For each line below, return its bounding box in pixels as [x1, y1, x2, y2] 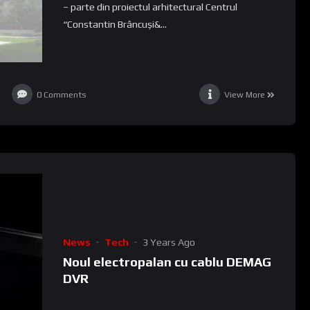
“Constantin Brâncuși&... [62, 19, 167, 30]
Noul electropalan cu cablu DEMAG [62, 254, 271, 269]
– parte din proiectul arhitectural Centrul [62, 1, 237, 13]
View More [224, 89, 266, 100]
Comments [43, 89, 86, 100]
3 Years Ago [142, 236, 195, 248]
